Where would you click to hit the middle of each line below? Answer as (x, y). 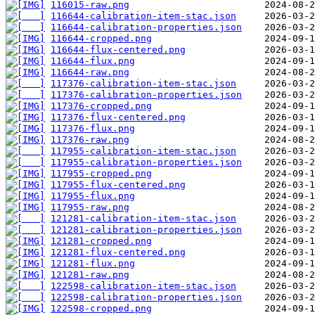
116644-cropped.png (101, 38)
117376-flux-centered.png (118, 117)
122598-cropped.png (101, 308)
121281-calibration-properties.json (146, 229)
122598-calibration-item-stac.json (143, 285)
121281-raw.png (90, 274)
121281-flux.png (93, 263)
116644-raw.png (90, 72)
